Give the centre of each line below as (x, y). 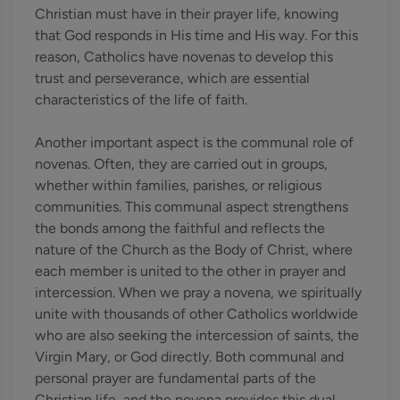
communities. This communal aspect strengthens (192, 207)
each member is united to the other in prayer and (190, 271)
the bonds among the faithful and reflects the (180, 228)
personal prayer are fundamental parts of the (175, 378)
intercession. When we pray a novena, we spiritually (198, 292)
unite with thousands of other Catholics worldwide (196, 314)
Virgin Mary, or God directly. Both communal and (189, 357)
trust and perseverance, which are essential (172, 78)
